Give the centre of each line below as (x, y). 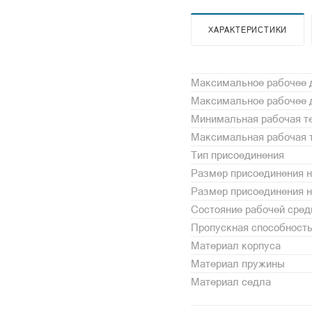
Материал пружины (238, 263)
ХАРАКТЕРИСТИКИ (248, 30)
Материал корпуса (236, 245)
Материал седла (231, 281)
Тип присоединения (237, 155)
